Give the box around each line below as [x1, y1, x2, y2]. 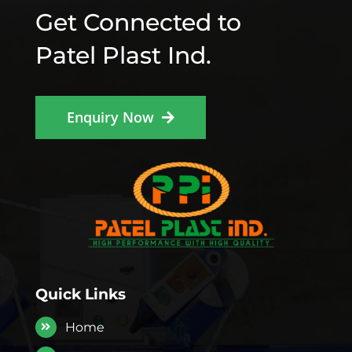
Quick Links [35, 285, 126, 303]
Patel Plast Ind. [35, 40, 211, 70]
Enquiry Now [66, 107, 154, 126]
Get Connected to [35, 7, 241, 37]
